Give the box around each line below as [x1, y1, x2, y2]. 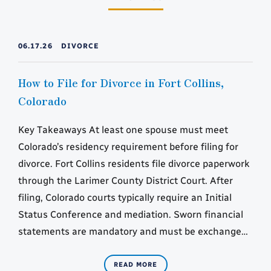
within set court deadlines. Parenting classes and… [18, 243, 244, 255]
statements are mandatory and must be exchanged [18, 226, 247, 238]
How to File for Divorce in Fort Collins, [18, 74, 224, 91]
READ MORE [113, 261, 158, 269]
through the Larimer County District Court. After [18, 175, 233, 187]
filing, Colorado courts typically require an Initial [18, 192, 232, 204]
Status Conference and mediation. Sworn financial [18, 209, 243, 221]
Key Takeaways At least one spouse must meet [18, 124, 228, 136]
